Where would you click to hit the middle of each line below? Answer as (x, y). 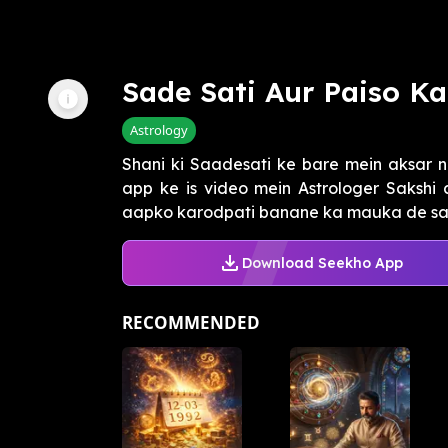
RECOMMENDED (191, 323)
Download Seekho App (322, 262)
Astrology (159, 130)
